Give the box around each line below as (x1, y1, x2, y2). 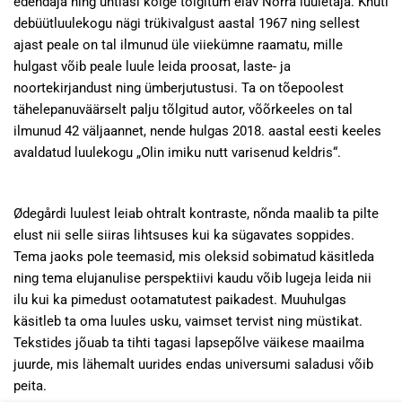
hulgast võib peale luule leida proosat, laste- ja (13, 58, 291, 74)
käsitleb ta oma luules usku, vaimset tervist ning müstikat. (13, 313, 363, 329)
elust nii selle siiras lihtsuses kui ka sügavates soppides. (13, 227, 354, 243)
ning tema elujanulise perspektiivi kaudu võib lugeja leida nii (13, 270, 371, 286)
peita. (13, 378, 47, 394)
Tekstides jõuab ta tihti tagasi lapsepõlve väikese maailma (13, 335, 364, 351)
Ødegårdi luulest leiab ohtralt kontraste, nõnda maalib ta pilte (13, 205, 379, 222)
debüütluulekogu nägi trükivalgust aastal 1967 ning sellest (13, 15, 360, 31)
